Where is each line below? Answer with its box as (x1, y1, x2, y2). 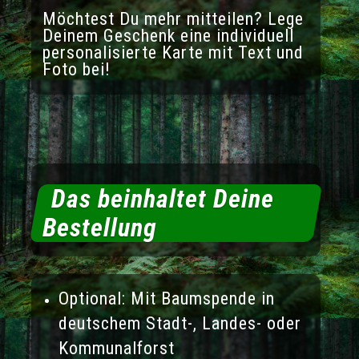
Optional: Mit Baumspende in (58, 288, 275, 309)
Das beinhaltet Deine (50, 184, 274, 215)
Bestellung (42, 212, 157, 244)
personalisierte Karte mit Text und (42, 42, 304, 63)
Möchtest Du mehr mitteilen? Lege (42, 9, 304, 30)
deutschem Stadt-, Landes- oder (58, 313, 301, 334)
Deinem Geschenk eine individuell (42, 26, 294, 46)
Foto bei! (42, 59, 111, 80)
